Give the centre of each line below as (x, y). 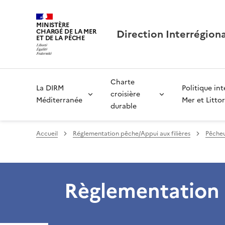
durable (124, 106)
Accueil (47, 134)
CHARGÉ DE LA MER (66, 32)
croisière (125, 94)
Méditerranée (59, 100)
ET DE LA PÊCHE (61, 38)
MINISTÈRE (53, 25)
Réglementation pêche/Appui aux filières (132, 134)
